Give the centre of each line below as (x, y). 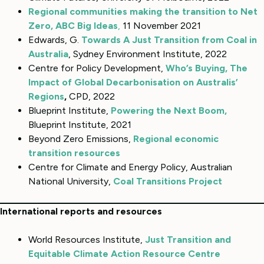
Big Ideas (98, 25)
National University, (71, 181)
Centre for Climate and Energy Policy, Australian (130, 167)
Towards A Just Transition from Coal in (169, 39)
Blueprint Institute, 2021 (80, 124)
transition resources (74, 153)
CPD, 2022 (91, 96)
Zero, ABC (53, 25)
